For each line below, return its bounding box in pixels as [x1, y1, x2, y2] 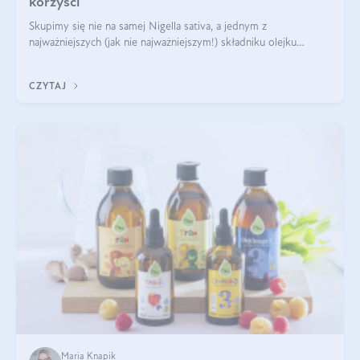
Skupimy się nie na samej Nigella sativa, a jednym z [29, 20, 267, 33]
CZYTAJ [29, 81, 70, 92]
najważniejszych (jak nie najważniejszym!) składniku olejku [29, 36, 297, 49]
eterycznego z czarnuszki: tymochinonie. [29, 52, 218, 65]
